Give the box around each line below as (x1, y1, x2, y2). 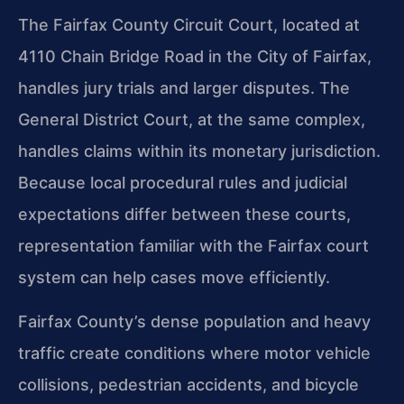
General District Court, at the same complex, (18, 110, 365, 130)
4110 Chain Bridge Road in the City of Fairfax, (18, 47, 372, 67)
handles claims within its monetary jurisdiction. (18, 142, 381, 161)
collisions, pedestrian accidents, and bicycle (18, 375, 359, 395)
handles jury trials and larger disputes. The (18, 78, 350, 98)
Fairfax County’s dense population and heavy (18, 312, 371, 332)
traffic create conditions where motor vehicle (18, 344, 371, 363)
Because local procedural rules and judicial (18, 173, 347, 193)
